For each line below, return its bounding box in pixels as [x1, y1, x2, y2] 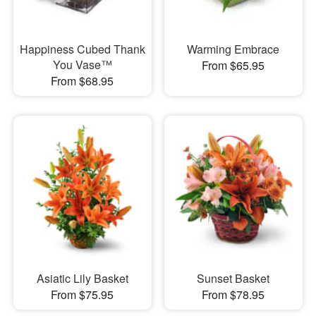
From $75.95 [51, 286, 114, 303]
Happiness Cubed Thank [19, 40, 145, 57]
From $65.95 [202, 56, 265, 73]
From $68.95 [51, 72, 114, 89]
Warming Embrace [187, 40, 280, 57]
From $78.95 [202, 286, 265, 303]
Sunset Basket [197, 270, 270, 287]
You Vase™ [52, 56, 112, 73]
